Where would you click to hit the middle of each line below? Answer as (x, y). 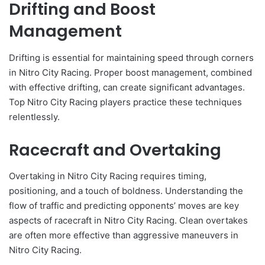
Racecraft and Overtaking (115, 150)
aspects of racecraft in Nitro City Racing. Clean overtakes (128, 221)
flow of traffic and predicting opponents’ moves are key (124, 206)
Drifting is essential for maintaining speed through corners (131, 57)
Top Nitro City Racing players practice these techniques (125, 102)
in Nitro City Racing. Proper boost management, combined (130, 72)
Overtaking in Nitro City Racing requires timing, (108, 176)
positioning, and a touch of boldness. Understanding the (126, 191)
